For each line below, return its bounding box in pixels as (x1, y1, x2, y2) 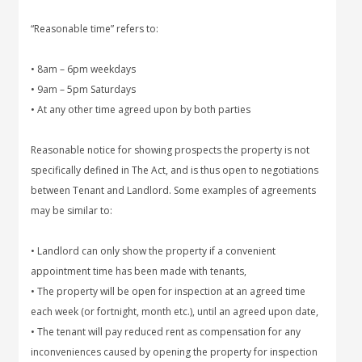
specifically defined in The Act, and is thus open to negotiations (31, 163, 319, 177)
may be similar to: (31, 204, 113, 217)
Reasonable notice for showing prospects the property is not (31, 143, 310, 157)
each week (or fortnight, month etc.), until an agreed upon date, (31, 305, 319, 318)
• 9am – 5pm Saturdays (31, 82, 137, 96)
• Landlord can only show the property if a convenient (31, 244, 276, 258)
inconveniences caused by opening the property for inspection (31, 345, 318, 359)
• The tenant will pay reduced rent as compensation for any (31, 325, 301, 339)
